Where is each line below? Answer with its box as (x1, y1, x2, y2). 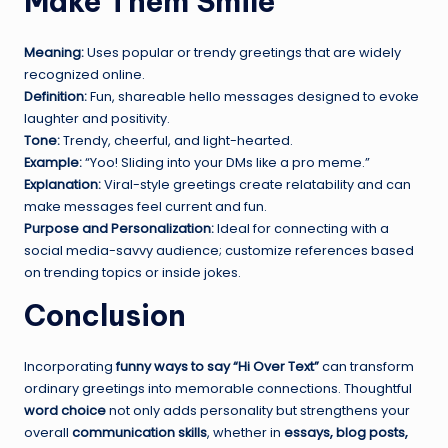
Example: (24, 153, 82, 171)
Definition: (24, 87, 87, 105)
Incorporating (24, 357, 116, 375)
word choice (24, 401, 106, 419)
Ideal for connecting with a (214, 219, 389, 237)
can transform (319, 357, 414, 375)
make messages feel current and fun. (24, 197, 267, 215)
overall (24, 423, 72, 441)
